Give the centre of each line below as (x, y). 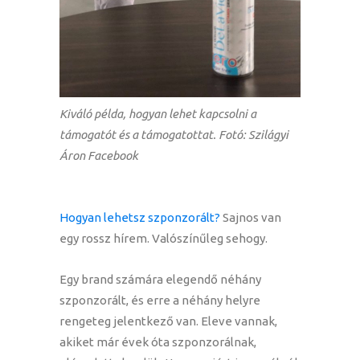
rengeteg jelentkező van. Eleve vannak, (168, 321)
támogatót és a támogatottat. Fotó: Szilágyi (174, 135)
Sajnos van (251, 218)
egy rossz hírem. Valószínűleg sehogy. (164, 239)
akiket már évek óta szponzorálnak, (158, 342)
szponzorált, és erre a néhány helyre (160, 301)
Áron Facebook (99, 156)
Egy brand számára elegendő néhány (160, 280)
